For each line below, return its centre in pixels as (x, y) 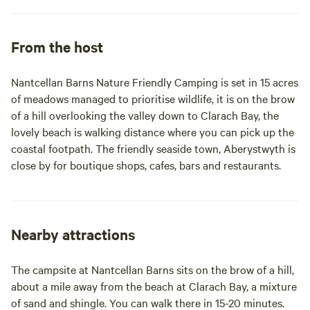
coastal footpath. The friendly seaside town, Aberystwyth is (153, 148)
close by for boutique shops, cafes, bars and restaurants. (146, 165)
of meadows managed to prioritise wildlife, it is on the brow (153, 98)
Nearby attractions (73, 234)
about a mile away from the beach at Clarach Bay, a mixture (154, 286)
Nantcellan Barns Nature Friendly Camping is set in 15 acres (155, 82)
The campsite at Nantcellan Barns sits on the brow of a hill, (153, 269)
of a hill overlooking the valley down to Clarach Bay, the (145, 115)
